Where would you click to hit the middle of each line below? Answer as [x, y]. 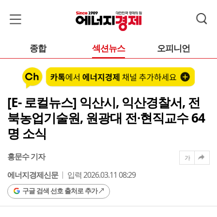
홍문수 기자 [26, 156]
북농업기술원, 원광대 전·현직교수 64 [106, 117]
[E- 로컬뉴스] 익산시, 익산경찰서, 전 [104, 102]
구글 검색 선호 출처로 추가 [60, 190]
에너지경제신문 [33, 175]
